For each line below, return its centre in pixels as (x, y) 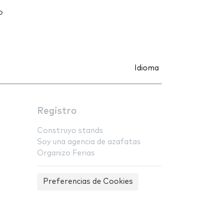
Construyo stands (70, 131)
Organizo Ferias (66, 153)
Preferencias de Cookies (88, 182)
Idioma (147, 68)
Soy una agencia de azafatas (89, 142)
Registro (57, 111)
